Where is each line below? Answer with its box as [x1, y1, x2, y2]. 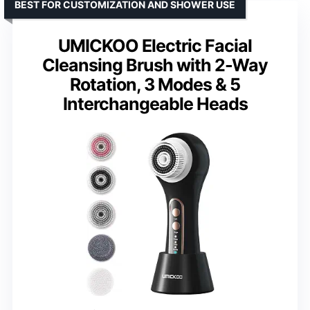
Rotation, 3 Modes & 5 [70, 73, 240, 95]
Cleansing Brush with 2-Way [42, 54, 268, 75]
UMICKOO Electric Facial [58, 35, 252, 56]
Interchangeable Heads [62, 93, 248, 114]
